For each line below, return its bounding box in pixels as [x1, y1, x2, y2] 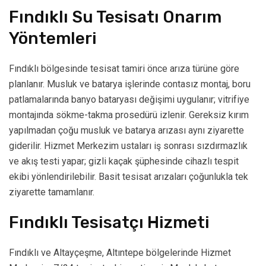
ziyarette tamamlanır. [9, 186, 94, 198]
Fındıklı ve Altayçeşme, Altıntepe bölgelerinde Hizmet [9, 247, 231, 259]
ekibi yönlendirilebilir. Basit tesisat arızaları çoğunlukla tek [9, 171, 248, 183]
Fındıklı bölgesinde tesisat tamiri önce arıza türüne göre [9, 63, 239, 75]
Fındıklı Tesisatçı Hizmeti [9, 213, 210, 233]
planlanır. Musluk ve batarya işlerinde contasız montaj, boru [9, 78, 251, 90]
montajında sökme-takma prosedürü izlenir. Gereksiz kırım [9, 109, 249, 121]
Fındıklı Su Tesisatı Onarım [9, 7, 221, 27]
